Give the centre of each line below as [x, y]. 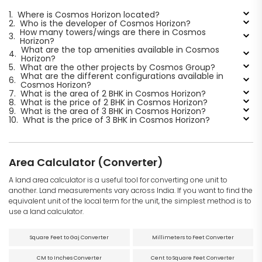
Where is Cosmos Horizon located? [88, 14]
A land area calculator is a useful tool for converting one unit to [118, 180]
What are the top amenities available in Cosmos [120, 49]
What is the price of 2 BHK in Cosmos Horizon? [114, 102]
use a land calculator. [46, 211]
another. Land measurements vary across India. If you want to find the [131, 190]
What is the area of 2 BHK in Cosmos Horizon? [113, 93]
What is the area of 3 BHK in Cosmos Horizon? [113, 111]
